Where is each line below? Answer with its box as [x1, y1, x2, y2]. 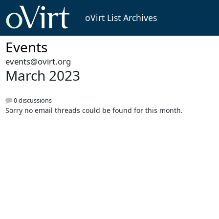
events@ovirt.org [5, 56, 71, 67]
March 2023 [5, 66, 80, 85]
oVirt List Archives [85, 12, 157, 24]
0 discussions [12, 96, 52, 105]
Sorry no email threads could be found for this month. [5, 105, 183, 115]
